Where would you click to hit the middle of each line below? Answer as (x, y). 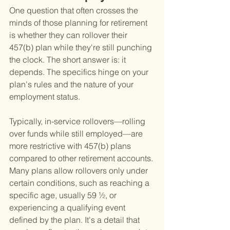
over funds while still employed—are (77, 134)
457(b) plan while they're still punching (82, 47)
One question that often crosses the (75, 11)
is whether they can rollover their (69, 35)
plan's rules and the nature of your (72, 84)
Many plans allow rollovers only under (80, 171)
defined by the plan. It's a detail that (75, 220)
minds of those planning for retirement (79, 23)
